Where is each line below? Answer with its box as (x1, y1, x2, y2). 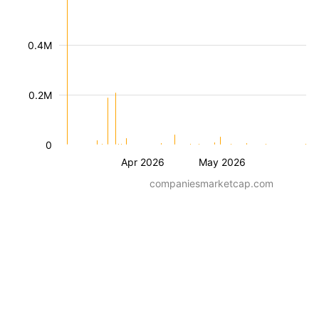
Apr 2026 (120, 156, 164, 168)
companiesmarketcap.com (150, 177, 273, 189)
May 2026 (199, 156, 246, 168)
